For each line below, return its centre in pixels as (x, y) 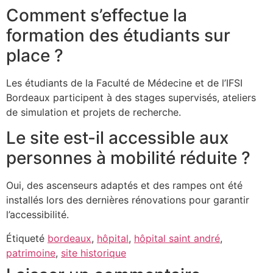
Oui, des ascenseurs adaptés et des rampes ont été (124, 186)
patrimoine (31, 253)
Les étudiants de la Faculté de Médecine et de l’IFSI (124, 83)
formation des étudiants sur (118, 35)
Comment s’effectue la (97, 15)
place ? (35, 55)
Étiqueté (27, 238)
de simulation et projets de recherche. (94, 112)
